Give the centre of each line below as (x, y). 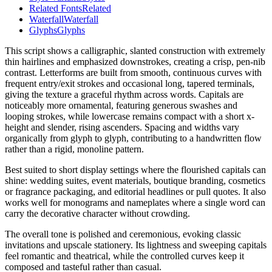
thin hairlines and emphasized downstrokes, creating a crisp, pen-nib (135, 62)
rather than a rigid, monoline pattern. (74, 149)
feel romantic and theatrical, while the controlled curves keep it (124, 256)
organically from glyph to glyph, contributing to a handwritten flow (133, 138)
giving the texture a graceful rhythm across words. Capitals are (124, 95)
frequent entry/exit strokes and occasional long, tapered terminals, (130, 84)
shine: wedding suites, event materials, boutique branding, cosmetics (135, 181)
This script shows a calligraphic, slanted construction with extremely (135, 51)
